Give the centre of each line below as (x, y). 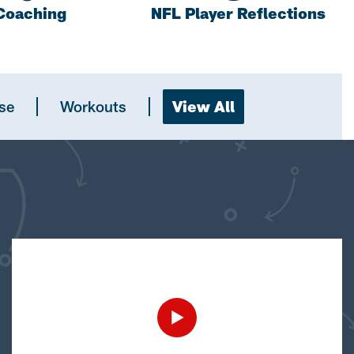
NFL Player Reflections (239, 13)
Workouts (93, 106)
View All (203, 106)
